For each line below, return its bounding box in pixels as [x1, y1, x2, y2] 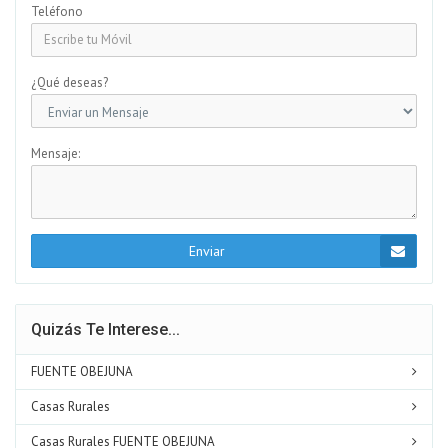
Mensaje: [31, 144, 80, 162]
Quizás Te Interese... [31, 319, 180, 339]
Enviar [188, 241, 225, 260]
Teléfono [31, 2, 83, 20]
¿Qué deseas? [31, 73, 108, 91]
